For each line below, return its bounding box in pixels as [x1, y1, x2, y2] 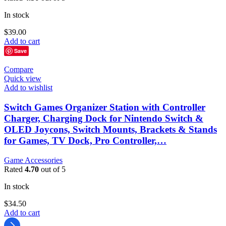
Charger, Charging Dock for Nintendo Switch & [4, 113, 203, 124]
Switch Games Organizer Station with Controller [4, 102, 205, 113]
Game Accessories [4, 155, 63, 164]
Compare [4, 65, 33, 74]
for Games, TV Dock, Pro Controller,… [4, 135, 166, 146]
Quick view [4, 74, 41, 83]
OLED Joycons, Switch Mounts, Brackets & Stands [4, 124, 217, 135]
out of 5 [39, 164, 66, 174]
